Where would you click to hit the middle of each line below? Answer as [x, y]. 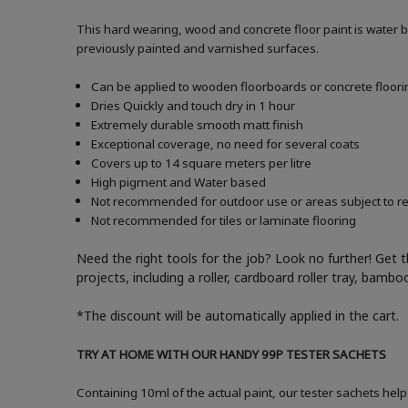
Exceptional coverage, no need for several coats [226, 144]
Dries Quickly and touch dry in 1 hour [194, 106]
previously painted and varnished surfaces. [198, 49]
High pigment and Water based [179, 183]
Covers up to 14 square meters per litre [202, 163]
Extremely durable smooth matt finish [198, 125]
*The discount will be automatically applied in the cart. [238, 316]
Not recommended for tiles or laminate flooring [224, 221]
